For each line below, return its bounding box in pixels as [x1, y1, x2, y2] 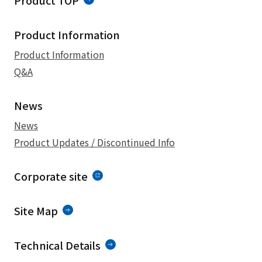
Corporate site [14, 168, 88, 184]
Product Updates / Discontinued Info [14, 135, 175, 149]
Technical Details [14, 237, 101, 253]
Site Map [14, 203, 58, 218]
